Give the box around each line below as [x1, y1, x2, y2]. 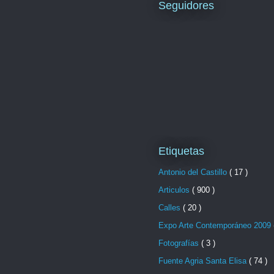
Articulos [158, 185, 192, 194]
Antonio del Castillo [158, 167, 229, 177]
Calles [158, 202, 183, 212]
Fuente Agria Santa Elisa [158, 256, 249, 265]
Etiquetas [158, 145, 204, 158]
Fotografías [158, 238, 201, 248]
